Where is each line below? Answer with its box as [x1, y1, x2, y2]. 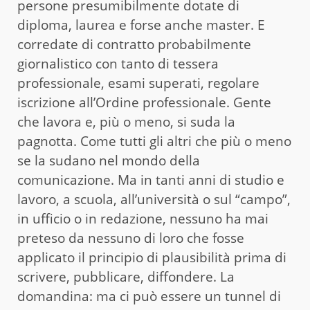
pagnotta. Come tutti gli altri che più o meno [17, 132, 291, 151]
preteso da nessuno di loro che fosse [17, 229, 244, 248]
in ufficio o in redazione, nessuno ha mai [17, 210, 268, 228]
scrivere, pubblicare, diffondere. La [17, 268, 235, 286]
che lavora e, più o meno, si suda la [17, 113, 235, 131]
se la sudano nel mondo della [17, 152, 200, 170]
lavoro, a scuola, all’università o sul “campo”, [17, 190, 291, 209]
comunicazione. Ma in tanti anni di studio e [17, 171, 284, 190]
